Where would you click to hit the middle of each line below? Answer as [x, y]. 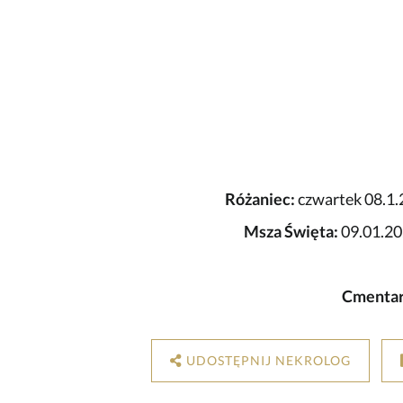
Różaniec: [260, 199]
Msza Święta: [291, 232]
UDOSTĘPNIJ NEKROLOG [268, 361]
